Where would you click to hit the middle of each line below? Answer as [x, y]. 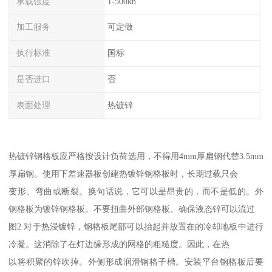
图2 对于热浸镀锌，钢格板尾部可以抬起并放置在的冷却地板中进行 [136, 227]
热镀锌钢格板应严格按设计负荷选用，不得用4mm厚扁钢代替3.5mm [136, 156]
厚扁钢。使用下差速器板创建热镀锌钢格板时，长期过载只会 [124, 174]
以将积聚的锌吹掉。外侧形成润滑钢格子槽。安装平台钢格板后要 [136, 262]
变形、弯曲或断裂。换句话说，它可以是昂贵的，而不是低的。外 [136, 192]
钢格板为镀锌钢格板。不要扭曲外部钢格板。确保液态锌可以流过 [132, 209]
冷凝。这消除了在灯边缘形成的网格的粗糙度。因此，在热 [119, 244]
